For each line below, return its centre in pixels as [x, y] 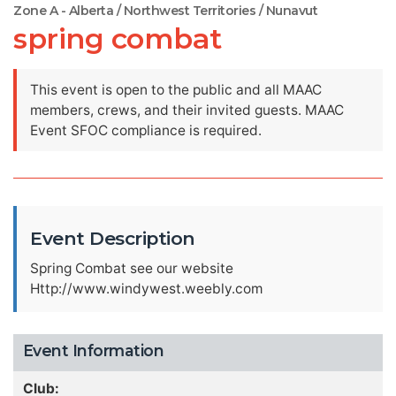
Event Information [93, 350]
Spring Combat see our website [132, 268]
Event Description [113, 238]
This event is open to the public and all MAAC [176, 90]
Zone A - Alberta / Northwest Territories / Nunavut [165, 11]
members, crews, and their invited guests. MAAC [187, 110]
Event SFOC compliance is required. [146, 130]
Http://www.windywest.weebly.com [146, 289]
